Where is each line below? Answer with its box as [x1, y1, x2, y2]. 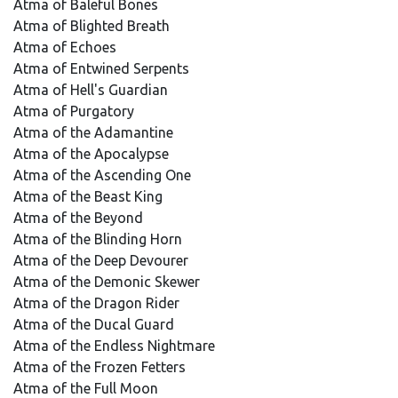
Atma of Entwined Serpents [13, 60, 193, 76]
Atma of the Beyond [13, 210, 147, 226]
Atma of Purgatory [13, 103, 138, 119]
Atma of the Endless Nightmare [13, 338, 219, 354]
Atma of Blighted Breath [13, 18, 173, 34]
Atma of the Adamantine [13, 124, 177, 140]
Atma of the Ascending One [13, 167, 195, 183]
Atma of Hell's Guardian [13, 82, 171, 98]
